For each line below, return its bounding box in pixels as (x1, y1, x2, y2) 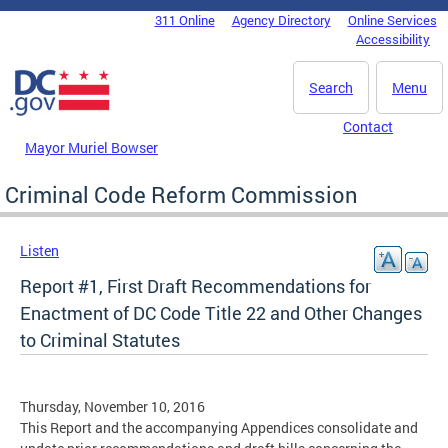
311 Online (154, 11, 215, 29)
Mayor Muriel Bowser (25, 137, 158, 157)
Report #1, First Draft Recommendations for (20, 273, 371, 298)
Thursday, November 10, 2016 (20, 396, 205, 416)
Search (309, 78, 353, 97)
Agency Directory (231, 11, 331, 29)
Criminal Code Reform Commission (5, 179, 358, 209)
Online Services (347, 11, 437, 29)
